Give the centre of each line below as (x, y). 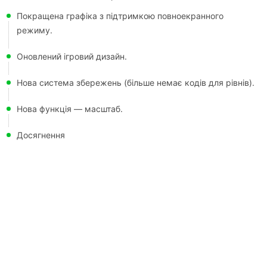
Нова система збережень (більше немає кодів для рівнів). (136, 83)
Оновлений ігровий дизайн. (72, 56)
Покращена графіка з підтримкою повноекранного (120, 16)
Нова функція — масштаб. (70, 109)
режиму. (35, 30)
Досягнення (41, 135)
